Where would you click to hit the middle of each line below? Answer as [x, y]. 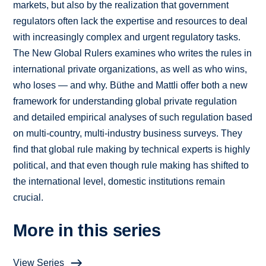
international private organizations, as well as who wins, [130, 69]
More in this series [87, 231]
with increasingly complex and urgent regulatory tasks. [127, 37]
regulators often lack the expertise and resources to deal [131, 21]
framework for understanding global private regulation [125, 102]
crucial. [28, 198]
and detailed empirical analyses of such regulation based [133, 118]
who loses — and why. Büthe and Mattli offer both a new [131, 85]
